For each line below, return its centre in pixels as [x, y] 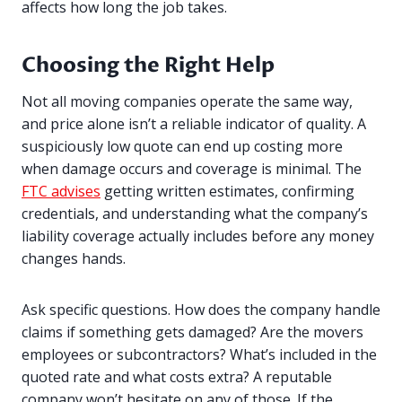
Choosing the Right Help [148, 65]
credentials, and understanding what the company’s [195, 214]
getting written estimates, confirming [227, 192]
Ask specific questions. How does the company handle [201, 310]
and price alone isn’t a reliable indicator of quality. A [194, 124]
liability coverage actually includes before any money [198, 236]
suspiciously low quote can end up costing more [182, 147]
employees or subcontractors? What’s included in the [199, 355]
